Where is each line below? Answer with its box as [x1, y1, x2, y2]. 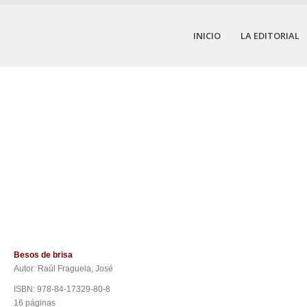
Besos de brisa [14, 250, 73, 260]
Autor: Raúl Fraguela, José [14, 264, 115, 274]
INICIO [193, 29, 221, 42]
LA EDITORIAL [241, 29, 299, 42]
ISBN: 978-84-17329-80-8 [14, 284, 110, 295]
